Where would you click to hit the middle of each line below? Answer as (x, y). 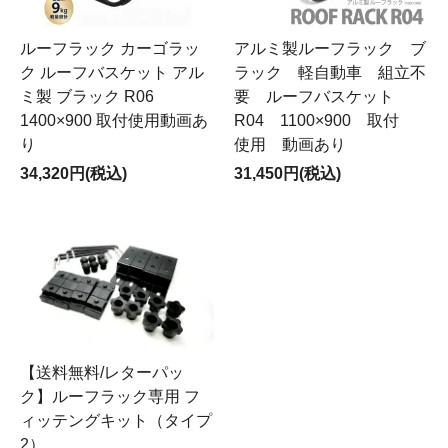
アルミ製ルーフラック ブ (330, 48)
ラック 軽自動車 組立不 (330, 72)
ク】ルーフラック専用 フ (110, 397)
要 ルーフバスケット (322, 96)
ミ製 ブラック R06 (87, 96)
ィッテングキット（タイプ (116, 421)
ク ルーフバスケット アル (112, 72)
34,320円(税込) (73, 173)
